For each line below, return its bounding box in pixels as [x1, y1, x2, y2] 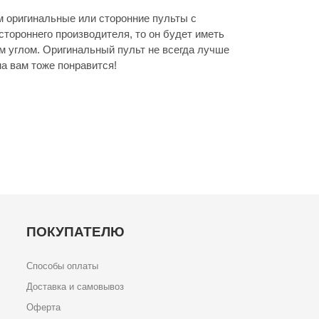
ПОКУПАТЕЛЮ [26, 224, 125, 240]
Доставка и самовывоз [26, 281, 125, 293]
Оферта [26, 302, 61, 313]
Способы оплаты [26, 261, 99, 272]
